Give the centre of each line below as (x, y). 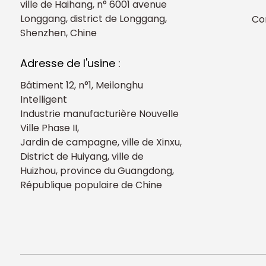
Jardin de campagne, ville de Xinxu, (101, 142)
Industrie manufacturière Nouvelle (99, 113)
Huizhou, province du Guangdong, (97, 170)
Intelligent (43, 99)
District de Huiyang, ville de (82, 156)
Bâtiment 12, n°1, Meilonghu (81, 85)
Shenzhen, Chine (58, 33)
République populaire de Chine (91, 185)
